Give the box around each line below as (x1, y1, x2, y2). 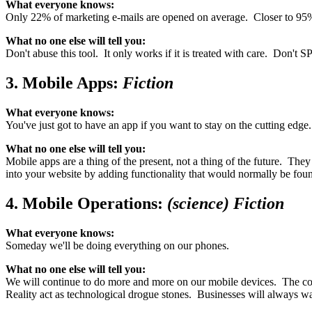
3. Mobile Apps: (6, 73, 123, 92)
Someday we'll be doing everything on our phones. (6, 239, 229, 251)
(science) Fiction (167, 194, 284, 212)
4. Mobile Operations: (6, 194, 167, 212)
